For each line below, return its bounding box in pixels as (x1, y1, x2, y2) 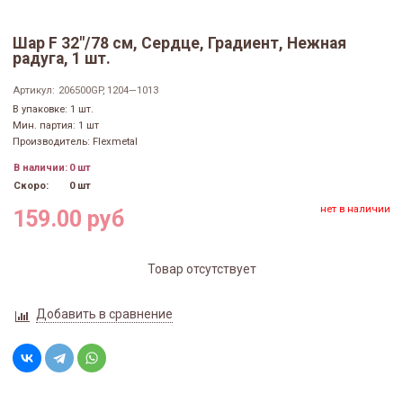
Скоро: (13, 180, 49, 193)
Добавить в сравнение (35, 306, 173, 321)
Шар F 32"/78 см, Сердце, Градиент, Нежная (13, 34, 346, 53)
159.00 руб (13, 205, 124, 232)
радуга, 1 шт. (13, 49, 111, 68)
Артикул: (13, 85, 55, 97)
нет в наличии (320, 203, 390, 216)
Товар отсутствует (147, 261, 256, 276)
